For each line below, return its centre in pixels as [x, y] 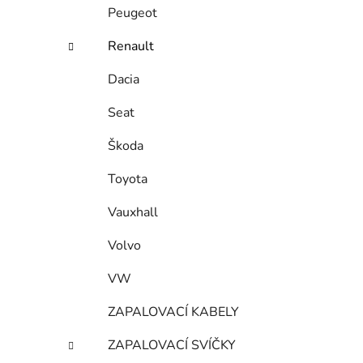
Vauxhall [133, 213]
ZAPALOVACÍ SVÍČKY [172, 346]
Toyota [128, 179]
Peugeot [132, 13]
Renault [131, 47]
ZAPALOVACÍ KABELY [173, 312]
